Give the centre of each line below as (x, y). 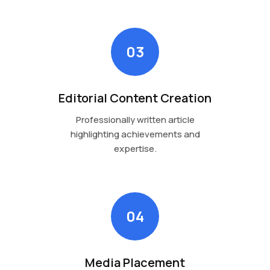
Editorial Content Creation (135, 98)
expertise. (135, 148)
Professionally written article (135, 119)
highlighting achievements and (135, 134)
